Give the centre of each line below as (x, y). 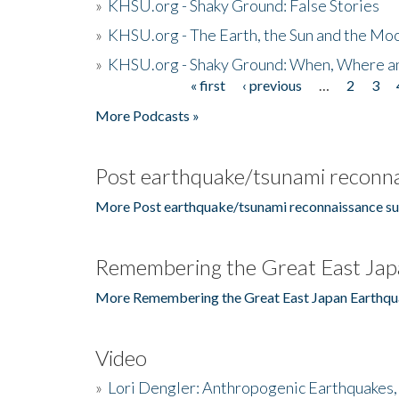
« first (208, 85)
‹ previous (272, 85)
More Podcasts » (147, 115)
